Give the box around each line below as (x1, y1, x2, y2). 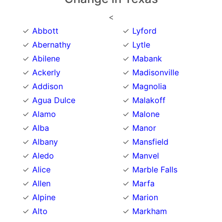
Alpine (32, 192, 55, 202)
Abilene (32, 53, 60, 63)
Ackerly (32, 67, 60, 77)
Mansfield (132, 136, 168, 147)
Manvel (132, 150, 159, 161)
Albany (32, 136, 58, 147)
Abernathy (32, 39, 71, 50)
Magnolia (132, 81, 166, 91)
